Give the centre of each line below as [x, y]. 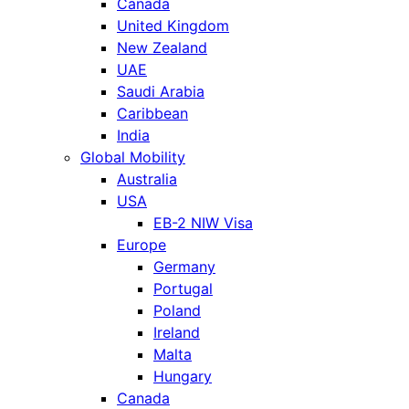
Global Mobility [133, 157]
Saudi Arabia [161, 91]
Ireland [177, 332]
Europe [142, 244]
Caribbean [152, 113]
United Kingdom [173, 25]
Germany [184, 266]
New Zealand [162, 47]
